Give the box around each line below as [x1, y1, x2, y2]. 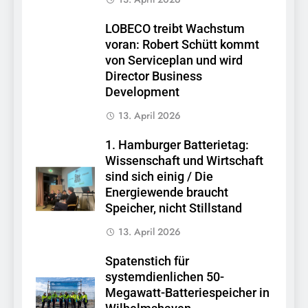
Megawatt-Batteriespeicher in [105, 286, 269, 300]
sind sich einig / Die [105, 170, 213, 184]
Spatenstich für [105, 254, 189, 269]
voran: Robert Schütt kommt [105, 38, 259, 52]
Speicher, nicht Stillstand [105, 201, 242, 216]
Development [105, 85, 179, 100]
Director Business [105, 69, 202, 84]
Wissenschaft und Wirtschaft [105, 154, 263, 168]
